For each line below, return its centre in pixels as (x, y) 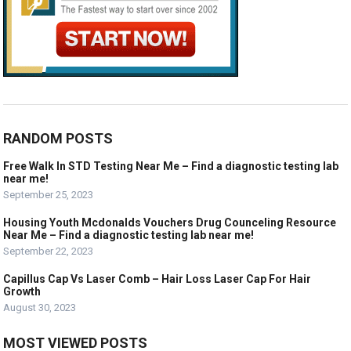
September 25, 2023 (49, 195)
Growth (22, 291)
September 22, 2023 (49, 251)
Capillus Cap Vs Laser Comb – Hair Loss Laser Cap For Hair (157, 279)
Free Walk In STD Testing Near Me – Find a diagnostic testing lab (171, 166)
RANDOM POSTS (58, 138)
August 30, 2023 (40, 308)
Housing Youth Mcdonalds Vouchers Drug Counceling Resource (170, 223)
